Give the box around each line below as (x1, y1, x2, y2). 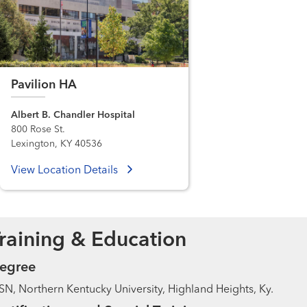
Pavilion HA (11, 79, 77, 92)
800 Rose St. (11, 125, 65, 135)
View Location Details (11, 165, 121, 177)
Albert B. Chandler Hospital (11, 110, 135, 121)
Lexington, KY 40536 (11, 139, 102, 149)
